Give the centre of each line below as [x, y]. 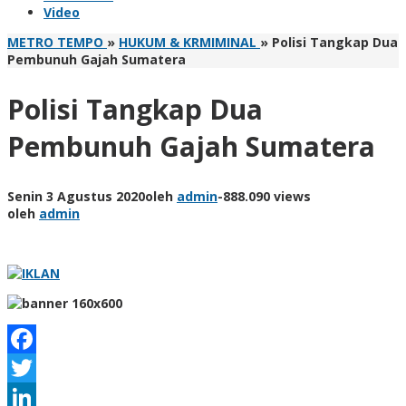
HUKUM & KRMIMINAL [188, 42]
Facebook [44, 367]
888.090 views [267, 196]
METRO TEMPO [55, 42]
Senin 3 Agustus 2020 [76, 196]
